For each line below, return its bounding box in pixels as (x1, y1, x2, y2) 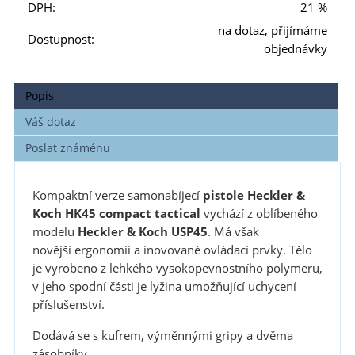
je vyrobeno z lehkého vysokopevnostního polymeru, (32, 260, 323, 277)
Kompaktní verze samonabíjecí (32, 187, 203, 204)
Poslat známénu (25, 139, 111, 155)
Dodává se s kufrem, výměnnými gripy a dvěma (32, 326, 293, 344)
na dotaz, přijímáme (218, 21, 327, 39)
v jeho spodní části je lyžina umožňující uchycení (32, 278, 296, 296)
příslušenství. (32, 296, 105, 314)
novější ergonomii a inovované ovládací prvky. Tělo (32, 242, 312, 259)
